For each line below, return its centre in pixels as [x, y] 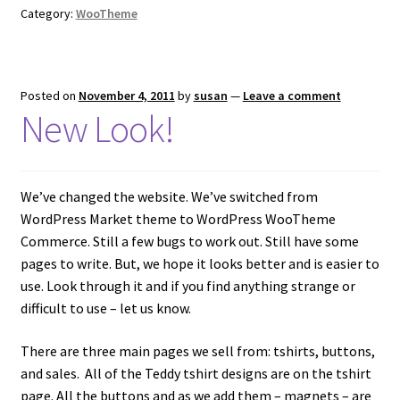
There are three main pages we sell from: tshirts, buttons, [197, 350]
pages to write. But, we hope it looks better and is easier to [200, 264]
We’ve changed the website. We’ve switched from [169, 197]
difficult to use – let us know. [105, 308]
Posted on [49, 95]
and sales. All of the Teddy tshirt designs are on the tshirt [196, 373]
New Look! [97, 128]
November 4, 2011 [126, 95]
